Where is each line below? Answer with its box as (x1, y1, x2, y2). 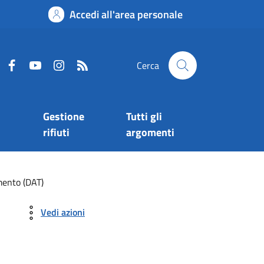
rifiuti (42, 124, 70, 141)
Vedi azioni (40, 205, 85, 220)
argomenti (126, 124, 174, 141)
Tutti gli (126, 108, 162, 125)
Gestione (42, 108, 84, 125)
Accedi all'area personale (70, 6, 183, 22)
